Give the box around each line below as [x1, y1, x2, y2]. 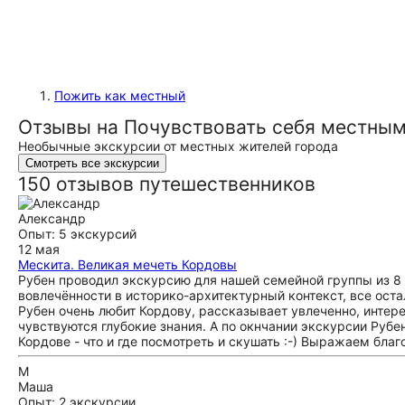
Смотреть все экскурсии [25, 156, 159, 170]
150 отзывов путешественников [18, 173, 316, 195]
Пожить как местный [54, 88, 185, 103]
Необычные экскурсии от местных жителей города [18, 138, 338, 154]
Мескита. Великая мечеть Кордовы [18, 257, 237, 272]
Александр [18, 211, 86, 226]
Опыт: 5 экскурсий [18, 226, 137, 241]
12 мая [18, 241, 60, 257]
